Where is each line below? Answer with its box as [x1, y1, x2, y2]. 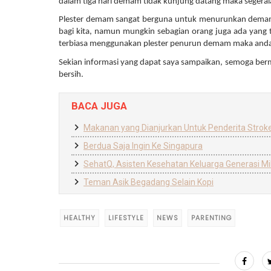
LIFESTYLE [108, 212, 144, 223]
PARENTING [191, 212, 232, 223]
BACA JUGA [71, 99, 127, 112]
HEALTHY [64, 212, 96, 223]
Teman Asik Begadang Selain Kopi [83, 177, 214, 187]
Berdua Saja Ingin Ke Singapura [83, 140, 203, 151]
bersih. [59, 70, 85, 79]
